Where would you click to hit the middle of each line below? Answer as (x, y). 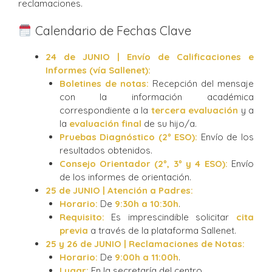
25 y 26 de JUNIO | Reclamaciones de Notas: (145, 244)
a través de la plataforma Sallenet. (162, 231)
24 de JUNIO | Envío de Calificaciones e (150, 57)
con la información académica (156, 97)
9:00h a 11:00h (146, 257)
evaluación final (105, 124)
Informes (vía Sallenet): (98, 70)
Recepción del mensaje (201, 84)
